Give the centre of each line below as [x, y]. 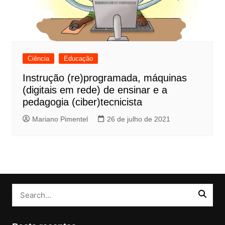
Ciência [38, 59]
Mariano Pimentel [60, 119]
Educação [78, 59]
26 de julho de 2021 [138, 119]
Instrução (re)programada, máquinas [104, 78]
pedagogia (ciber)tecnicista [82, 102]
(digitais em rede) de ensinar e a [95, 90]
